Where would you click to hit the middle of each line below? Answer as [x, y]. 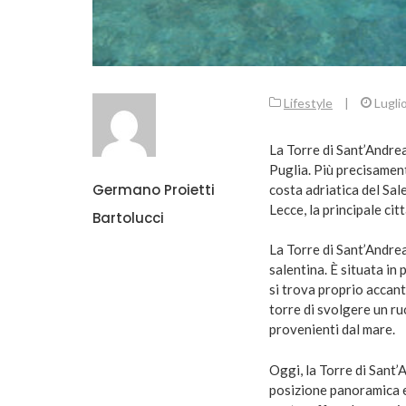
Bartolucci [128, 217]
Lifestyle [308, 102]
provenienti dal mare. [332, 329]
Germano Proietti [154, 189]
